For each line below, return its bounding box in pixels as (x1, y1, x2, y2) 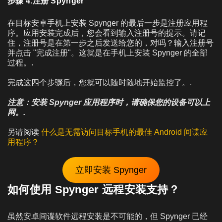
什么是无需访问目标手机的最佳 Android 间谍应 (41, 127, 208, 136)
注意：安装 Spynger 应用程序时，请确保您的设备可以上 (7, 98, 210, 107)
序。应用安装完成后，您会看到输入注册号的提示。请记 (7, 28, 206, 37)
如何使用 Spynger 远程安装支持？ (7, 183, 179, 196)
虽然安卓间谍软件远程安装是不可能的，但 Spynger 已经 (7, 212, 208, 221)
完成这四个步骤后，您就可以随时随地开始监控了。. (7, 78, 192, 87)
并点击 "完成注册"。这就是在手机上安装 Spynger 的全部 (7, 48, 208, 57)
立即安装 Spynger (75, 165, 147, 175)
